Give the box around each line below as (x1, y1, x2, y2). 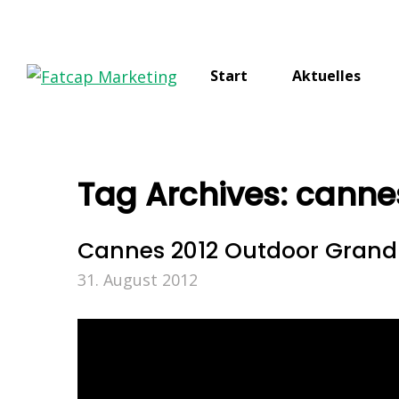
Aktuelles (292, 66, 361, 85)
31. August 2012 (77, 269, 198, 290)
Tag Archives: (77, 173, 296, 216)
